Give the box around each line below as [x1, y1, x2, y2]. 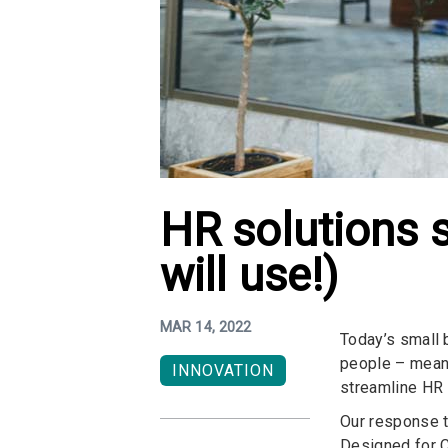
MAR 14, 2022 [160, 319, 252, 336]
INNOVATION [172, 361, 274, 380]
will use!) [160, 249, 339, 302]
